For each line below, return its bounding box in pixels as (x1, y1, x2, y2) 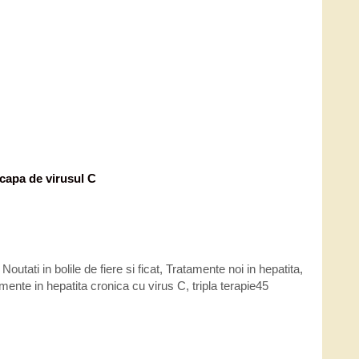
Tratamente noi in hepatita (166, 261, 300, 276)
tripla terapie (192, 278, 256, 292)
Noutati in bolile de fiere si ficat (2, 261, 159, 276)
